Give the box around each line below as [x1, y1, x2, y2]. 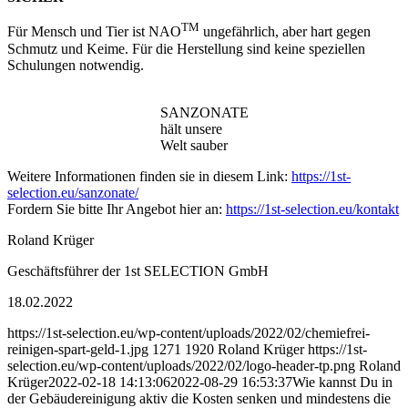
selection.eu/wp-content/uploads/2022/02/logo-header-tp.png [7, 357, 355, 373]
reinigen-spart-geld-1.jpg [7, 341, 148, 357]
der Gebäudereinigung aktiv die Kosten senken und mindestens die [7, 390, 391, 406]
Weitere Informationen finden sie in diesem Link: [7, 168, 291, 184]
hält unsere [159, 120, 222, 137]
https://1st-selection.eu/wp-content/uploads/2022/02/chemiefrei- [7, 324, 370, 341]
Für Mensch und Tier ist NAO [7, 24, 181, 40]
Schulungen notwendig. [7, 56, 144, 73]
